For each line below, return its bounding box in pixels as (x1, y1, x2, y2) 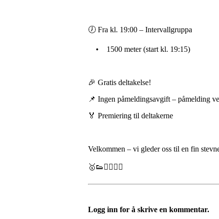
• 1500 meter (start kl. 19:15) (88, 45, 190, 53)
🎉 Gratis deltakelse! (88, 78, 151, 87)
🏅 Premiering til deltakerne (88, 111, 173, 120)
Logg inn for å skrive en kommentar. (88, 205, 209, 214)
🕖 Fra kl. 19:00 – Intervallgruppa (88, 25, 192, 34)
